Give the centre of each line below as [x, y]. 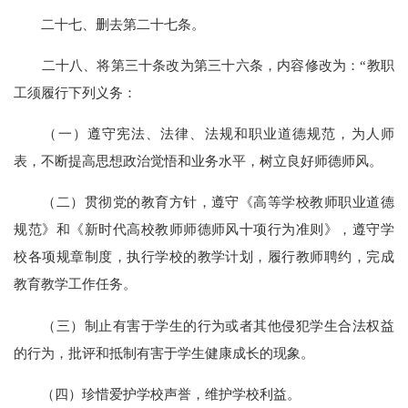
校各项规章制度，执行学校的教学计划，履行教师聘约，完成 [204, 257]
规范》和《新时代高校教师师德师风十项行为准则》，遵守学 [204, 229]
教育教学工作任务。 [76, 284]
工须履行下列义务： [76, 92]
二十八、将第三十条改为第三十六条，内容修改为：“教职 [204, 65]
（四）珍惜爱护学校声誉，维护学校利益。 [158, 393]
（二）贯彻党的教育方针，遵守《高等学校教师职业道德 [204, 202]
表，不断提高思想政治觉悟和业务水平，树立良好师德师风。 [199, 161]
